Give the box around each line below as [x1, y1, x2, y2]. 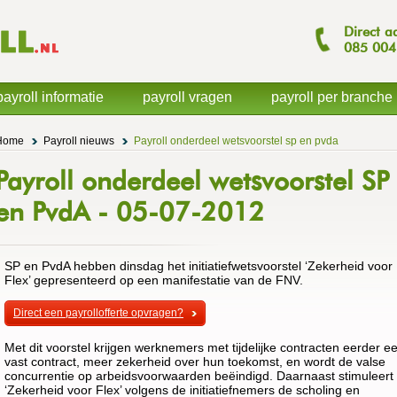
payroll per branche [271, 90, 393, 105]
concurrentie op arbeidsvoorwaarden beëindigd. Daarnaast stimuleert [4, 369, 393, 383]
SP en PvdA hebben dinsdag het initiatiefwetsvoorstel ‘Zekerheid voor [4, 259, 393, 273]
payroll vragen [143, 90, 232, 105]
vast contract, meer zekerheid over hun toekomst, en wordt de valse [4, 354, 385, 369]
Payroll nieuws [43, 135, 114, 147]
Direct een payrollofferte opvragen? [13, 307, 183, 319]
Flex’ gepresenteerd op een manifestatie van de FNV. [4, 273, 303, 287]
